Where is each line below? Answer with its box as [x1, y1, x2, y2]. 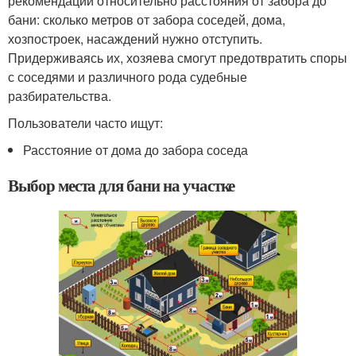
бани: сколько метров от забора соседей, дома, [8, 10, 285, 29]
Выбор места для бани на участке [8, 173, 235, 198]
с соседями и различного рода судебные [8, 68, 247, 87]
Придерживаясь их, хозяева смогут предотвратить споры [8, 48, 347, 68]
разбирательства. [8, 87, 111, 106]
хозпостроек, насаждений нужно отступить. [8, 29, 262, 48]
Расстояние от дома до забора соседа [23, 141, 249, 160]
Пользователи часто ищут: [8, 114, 163, 133]
